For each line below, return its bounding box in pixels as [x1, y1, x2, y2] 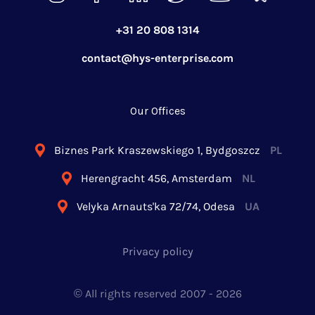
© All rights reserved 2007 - [73, 287, 216, 301]
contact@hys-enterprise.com [82, 51, 233, 65]
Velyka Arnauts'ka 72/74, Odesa [77, 200, 235, 214]
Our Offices [129, 104, 186, 118]
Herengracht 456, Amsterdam [81, 172, 232, 186]
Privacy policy [122, 245, 193, 259]
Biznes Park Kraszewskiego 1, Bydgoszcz [54, 143, 260, 157]
